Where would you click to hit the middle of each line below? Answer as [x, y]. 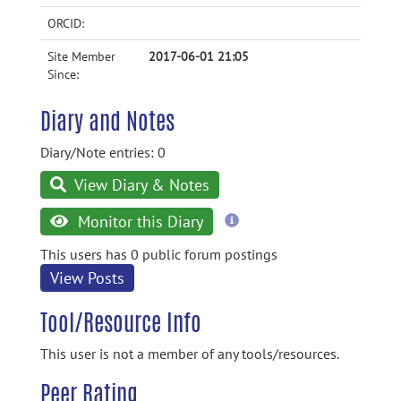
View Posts [87, 278]
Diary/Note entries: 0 [103, 152]
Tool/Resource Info [121, 322]
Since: [63, 74]
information [273, 236]
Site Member [81, 56]
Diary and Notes [107, 121]
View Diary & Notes [141, 185]
